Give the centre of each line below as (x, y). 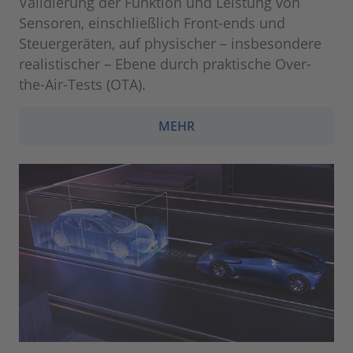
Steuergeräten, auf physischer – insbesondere (170, 44)
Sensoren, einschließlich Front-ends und (152, 23)
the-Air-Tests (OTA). (82, 85)
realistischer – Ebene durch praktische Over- (165, 64)
